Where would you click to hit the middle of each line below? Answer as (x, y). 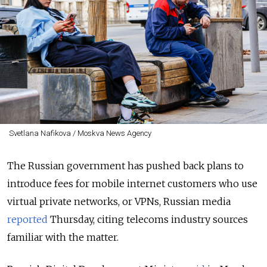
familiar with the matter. (63, 237)
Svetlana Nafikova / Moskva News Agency (80, 133)
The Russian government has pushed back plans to (125, 165)
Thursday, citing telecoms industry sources (148, 219)
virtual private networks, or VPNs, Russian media (119, 201)
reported (27, 219)
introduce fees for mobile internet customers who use (132, 183)
